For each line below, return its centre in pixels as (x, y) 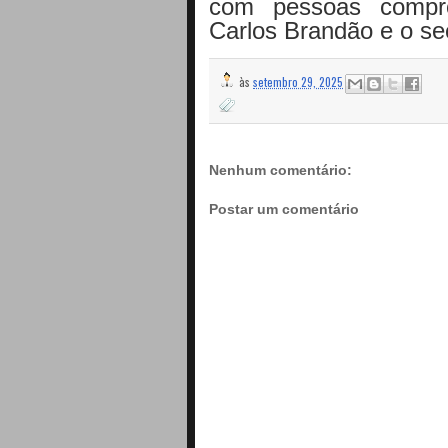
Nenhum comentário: (280, 170)
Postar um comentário (284, 208)
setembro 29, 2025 (298, 81)
